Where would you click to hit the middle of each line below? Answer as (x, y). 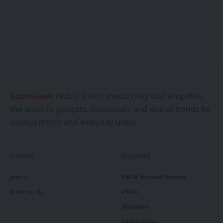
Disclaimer (136, 206)
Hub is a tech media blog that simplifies (128, 96)
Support (136, 155)
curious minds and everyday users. (73, 122)
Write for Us (26, 191)
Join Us (19, 176)
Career (22, 155)
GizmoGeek (32, 96)
